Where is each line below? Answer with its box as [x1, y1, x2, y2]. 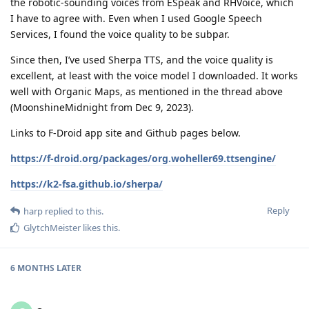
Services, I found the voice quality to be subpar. [10, 28, 230, 41]
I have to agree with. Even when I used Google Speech [10, 12, 262, 26]
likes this [81, 221, 118, 235]
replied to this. [43, 205, 103, 218]
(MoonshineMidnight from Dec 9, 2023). [10, 101, 194, 114]
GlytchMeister [23, 221, 81, 235]
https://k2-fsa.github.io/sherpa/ [10, 177, 163, 191]
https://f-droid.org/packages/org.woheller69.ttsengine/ [10, 152, 276, 166]
